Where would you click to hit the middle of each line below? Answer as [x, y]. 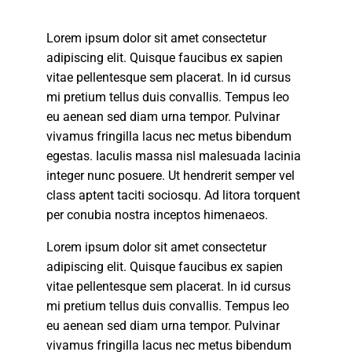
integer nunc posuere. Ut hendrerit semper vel [171, 175]
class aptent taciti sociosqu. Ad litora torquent [174, 195]
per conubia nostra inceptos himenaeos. [158, 214]
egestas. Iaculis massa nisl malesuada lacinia [174, 156]
